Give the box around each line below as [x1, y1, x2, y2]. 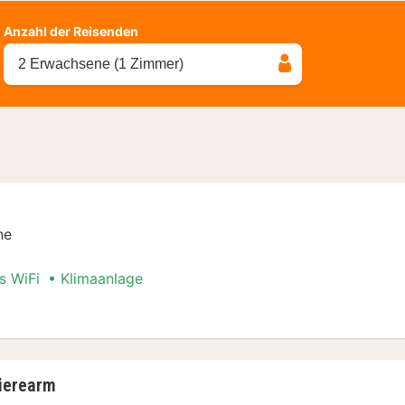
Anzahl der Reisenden [4, 23, 138, 39]
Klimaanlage [61, 268, 143, 287]
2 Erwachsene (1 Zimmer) [18, 55, 184, 71]
